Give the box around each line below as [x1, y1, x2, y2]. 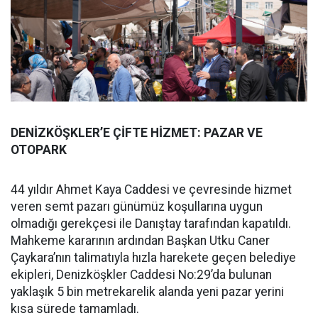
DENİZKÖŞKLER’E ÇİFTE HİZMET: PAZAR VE [11, 126, 263, 141]
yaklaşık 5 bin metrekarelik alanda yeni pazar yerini [11, 285, 284, 300]
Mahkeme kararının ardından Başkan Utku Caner [11, 234, 270, 248]
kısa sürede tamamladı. [11, 302, 139, 317]
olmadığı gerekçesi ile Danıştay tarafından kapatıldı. [11, 216, 291, 231]
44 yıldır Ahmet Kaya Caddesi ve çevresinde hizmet [11, 182, 292, 197]
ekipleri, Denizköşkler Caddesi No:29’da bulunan [11, 268, 272, 283]
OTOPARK [11, 143, 67, 158]
